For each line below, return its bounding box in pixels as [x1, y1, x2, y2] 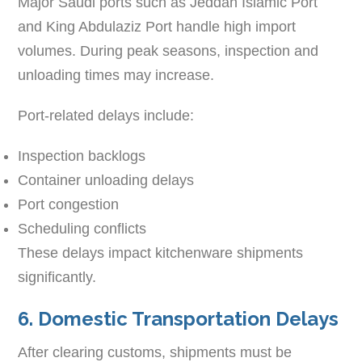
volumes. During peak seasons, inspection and [18, 42, 319, 59]
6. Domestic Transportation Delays [18, 306, 339, 330]
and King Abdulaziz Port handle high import [18, 18, 297, 35]
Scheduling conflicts [18, 220, 147, 237]
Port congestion [18, 196, 120, 213]
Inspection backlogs [18, 147, 146, 164]
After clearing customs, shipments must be [18, 343, 293, 360]
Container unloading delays [18, 171, 195, 188]
